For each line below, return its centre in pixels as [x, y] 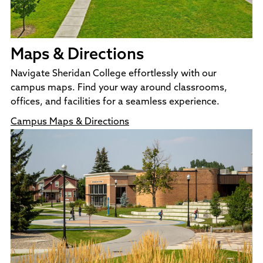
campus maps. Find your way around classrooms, [119, 88]
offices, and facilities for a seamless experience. [115, 102]
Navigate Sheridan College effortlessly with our [114, 74]
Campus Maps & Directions [70, 122]
